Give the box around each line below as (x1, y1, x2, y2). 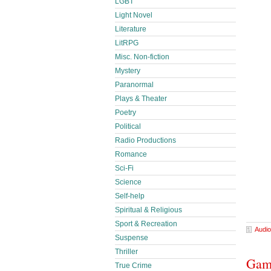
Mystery (115, 67, 140, 75)
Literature (115, 25, 146, 33)
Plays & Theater (115, 94, 167, 103)
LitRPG (115, 39, 139, 47)
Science (115, 178, 142, 186)
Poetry (115, 108, 136, 117)
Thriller (115, 247, 138, 256)
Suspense (115, 233, 148, 242)
